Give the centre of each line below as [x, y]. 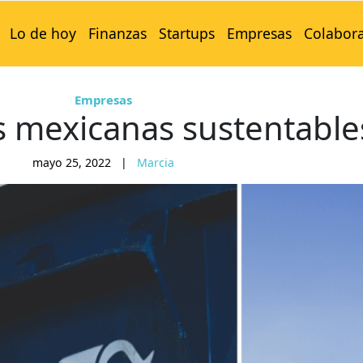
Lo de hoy [43, 34]
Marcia [155, 163]
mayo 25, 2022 [71, 163]
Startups [186, 34]
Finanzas [117, 34]
